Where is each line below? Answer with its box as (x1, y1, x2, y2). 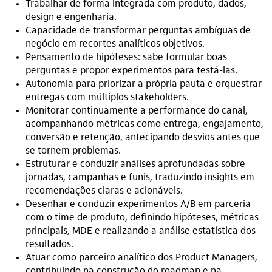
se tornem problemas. (25, 146, 121, 156)
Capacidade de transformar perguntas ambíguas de (25, 26, 251, 36)
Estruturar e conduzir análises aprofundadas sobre (25, 160, 245, 169)
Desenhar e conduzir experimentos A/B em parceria (25, 200, 251, 209)
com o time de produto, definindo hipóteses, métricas (25, 213, 259, 223)
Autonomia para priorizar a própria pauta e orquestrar (25, 80, 262, 89)
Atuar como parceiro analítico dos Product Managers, (25, 253, 257, 263)
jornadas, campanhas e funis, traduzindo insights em (25, 173, 254, 183)
